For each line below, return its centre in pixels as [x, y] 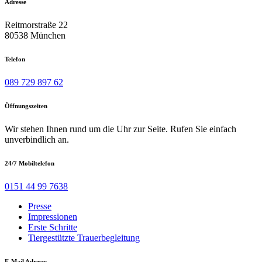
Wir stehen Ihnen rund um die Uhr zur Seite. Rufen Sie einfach [120, 129]
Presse [40, 206]
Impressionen [53, 216]
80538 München [35, 35]
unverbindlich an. [37, 139]
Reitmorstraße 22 [36, 25]
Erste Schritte [53, 227]
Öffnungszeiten [26, 106]
